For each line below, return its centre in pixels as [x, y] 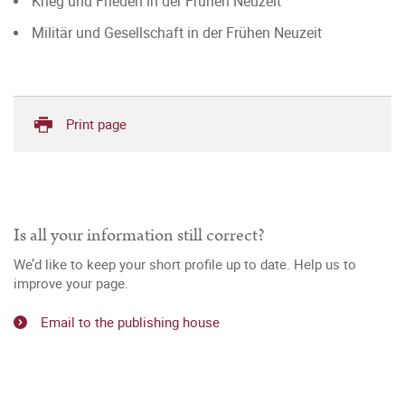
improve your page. [71, 283]
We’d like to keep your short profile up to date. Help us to [185, 264]
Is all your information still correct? [139, 235]
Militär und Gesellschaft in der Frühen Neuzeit [177, 33]
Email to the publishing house [130, 321]
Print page [96, 124]
